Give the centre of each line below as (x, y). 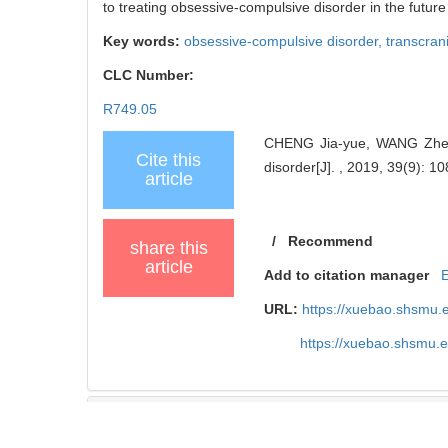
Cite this (168, 159)
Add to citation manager (347, 274)
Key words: (143, 40)
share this (168, 247)
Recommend (331, 240)
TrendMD (136, 415)
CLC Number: (150, 74)
